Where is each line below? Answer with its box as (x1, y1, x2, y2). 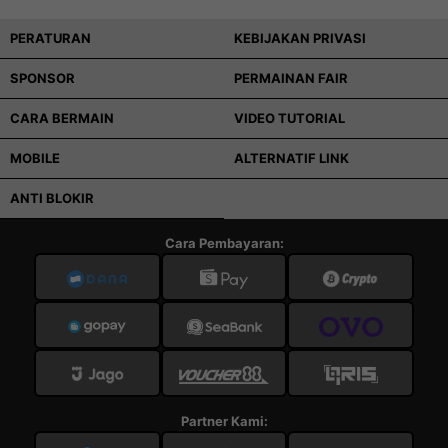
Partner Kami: (180, 413, 268, 429)
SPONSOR (10, 70, 75, 86)
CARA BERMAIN (10, 110, 114, 126)
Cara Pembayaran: (164, 235, 284, 251)
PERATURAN (10, 30, 91, 46)
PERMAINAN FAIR (234, 70, 348, 86)
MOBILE (10, 150, 60, 166)
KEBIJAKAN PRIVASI (234, 30, 366, 46)
